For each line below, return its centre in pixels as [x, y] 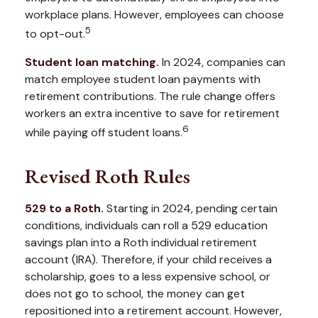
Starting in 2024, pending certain [191, 208]
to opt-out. [55, 34]
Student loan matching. [92, 62]
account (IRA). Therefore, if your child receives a [148, 259]
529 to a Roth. [64, 208]
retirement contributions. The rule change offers [150, 96]
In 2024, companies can [222, 62]
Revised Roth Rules [108, 176]
